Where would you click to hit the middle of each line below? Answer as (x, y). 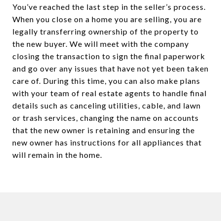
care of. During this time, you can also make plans (106, 81)
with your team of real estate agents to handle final (110, 93)
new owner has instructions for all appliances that (107, 143)
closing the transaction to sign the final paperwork (109, 56)
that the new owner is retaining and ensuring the (104, 130)
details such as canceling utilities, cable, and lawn (107, 106)
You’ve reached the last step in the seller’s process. (109, 7)
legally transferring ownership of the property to (106, 32)
